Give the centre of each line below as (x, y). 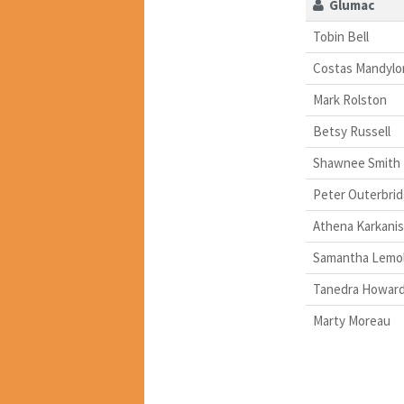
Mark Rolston (349, 100)
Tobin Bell (340, 37)
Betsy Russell (351, 132)
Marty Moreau (351, 321)
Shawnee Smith (356, 163)
